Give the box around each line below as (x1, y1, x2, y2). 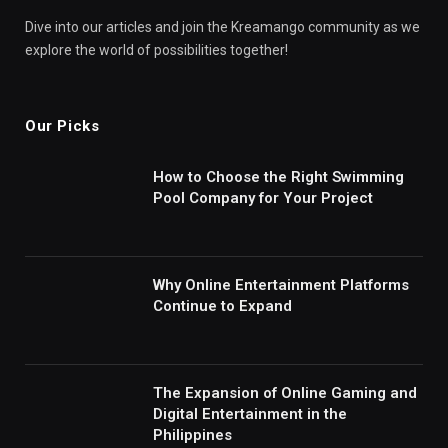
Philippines (153, 426, 232, 445)
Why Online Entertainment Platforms (153, 276, 409, 295)
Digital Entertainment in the (153, 405, 347, 424)
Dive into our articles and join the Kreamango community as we (25, 19, 420, 36)
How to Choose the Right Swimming (153, 168, 404, 187)
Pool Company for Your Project (153, 189, 373, 208)
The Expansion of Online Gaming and (153, 384, 417, 403)
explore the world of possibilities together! (25, 42, 288, 59)
